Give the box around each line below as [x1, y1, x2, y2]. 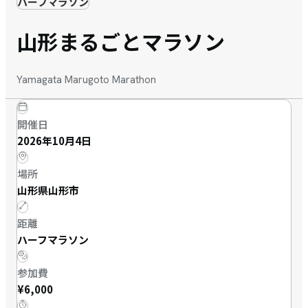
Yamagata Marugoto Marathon [16, 73, 156, 87]
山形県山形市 [17, 183, 79, 198]
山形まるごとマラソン [16, 26, 225, 57]
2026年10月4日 [17, 133, 91, 148]
